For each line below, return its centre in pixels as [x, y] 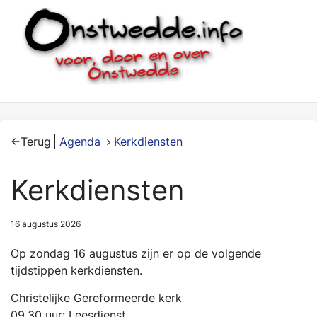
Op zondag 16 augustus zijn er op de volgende [136, 253]
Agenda [80, 142]
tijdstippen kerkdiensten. [76, 270]
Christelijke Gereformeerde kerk [96, 298]
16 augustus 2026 [46, 224]
